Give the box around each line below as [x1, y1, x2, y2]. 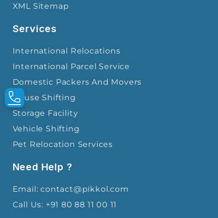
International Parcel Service [12, 61, 130, 71]
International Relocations [12, 46, 121, 55]
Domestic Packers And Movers [12, 77, 142, 87]
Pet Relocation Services [12, 139, 113, 149]
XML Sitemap [12, 1, 69, 11]
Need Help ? [12, 161, 73, 173]
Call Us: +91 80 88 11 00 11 [12, 200, 117, 209]
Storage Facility [12, 108, 78, 118]
